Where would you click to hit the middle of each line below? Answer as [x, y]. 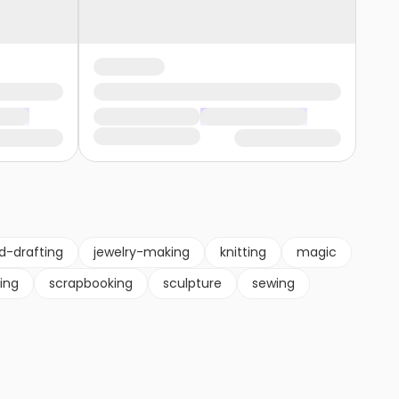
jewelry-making [142, 252]
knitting [243, 252]
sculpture [192, 284]
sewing [273, 284]
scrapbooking [91, 284]
